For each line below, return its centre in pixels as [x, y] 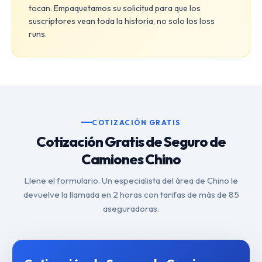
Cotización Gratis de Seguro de [131, 141]
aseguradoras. [131, 208]
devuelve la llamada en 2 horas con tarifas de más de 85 [131, 194]
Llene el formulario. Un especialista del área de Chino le [131, 180]
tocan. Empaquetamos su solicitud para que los [115, 8]
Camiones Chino [131, 159]
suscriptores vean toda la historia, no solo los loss [122, 21]
